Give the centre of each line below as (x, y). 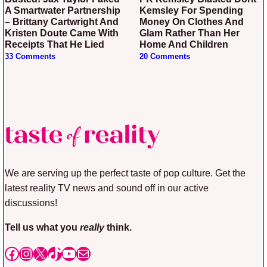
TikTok (67, 253)
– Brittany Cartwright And (62, 22)
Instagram (50, 253)
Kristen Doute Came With (62, 33)
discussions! (31, 202)
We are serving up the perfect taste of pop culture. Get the (125, 173)
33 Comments (30, 57)
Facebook (35, 253)
